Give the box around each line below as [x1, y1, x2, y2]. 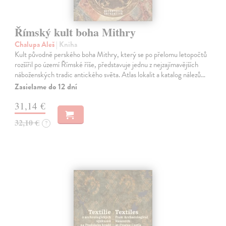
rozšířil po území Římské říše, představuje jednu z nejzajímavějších [15, 59, 199, 70]
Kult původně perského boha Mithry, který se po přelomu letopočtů [15, 48, 207, 60]
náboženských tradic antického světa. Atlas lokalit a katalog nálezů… [15, 69, 206, 80]
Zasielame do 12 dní [15, 80, 78, 93]
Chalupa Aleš [15, 38, 56, 50]
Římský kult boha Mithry [15, 23, 136, 40]
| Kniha [56, 38, 78, 50]
